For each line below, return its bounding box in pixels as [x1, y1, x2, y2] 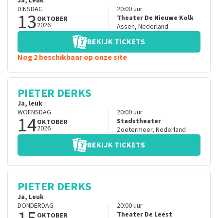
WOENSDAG [18, 108, 51, 118]
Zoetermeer [116, 125, 152, 135]
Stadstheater [116, 116, 161, 127]
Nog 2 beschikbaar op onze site [18, 52, 127, 63]
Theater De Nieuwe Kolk [116, 13, 194, 23]
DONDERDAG [18, 201, 54, 211]
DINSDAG [18, 4, 43, 15]
